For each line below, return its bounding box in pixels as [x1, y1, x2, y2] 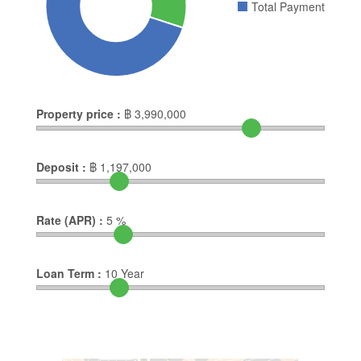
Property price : [36, 105, 121, 122]
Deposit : [36, 158, 86, 175]
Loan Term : [36, 264, 102, 281]
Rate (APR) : [36, 211, 103, 228]
